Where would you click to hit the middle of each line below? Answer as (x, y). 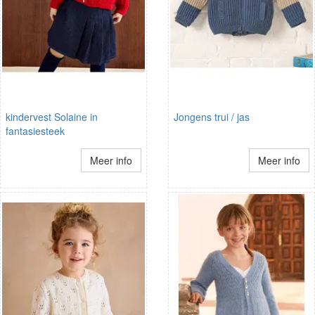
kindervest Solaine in (52, 116)
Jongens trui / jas (212, 116)
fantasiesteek (35, 130)
